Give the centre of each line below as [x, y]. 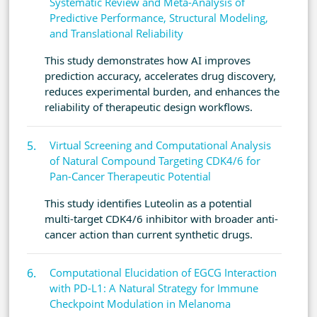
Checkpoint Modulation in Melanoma [140, 304]
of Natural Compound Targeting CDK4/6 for [155, 161]
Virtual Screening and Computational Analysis [160, 145]
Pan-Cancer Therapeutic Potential [130, 177]
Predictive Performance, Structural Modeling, [159, 18]
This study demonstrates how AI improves [148, 60]
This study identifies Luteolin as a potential [148, 203]
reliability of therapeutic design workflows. [149, 107]
